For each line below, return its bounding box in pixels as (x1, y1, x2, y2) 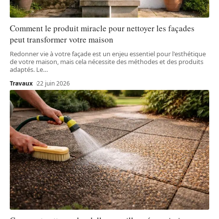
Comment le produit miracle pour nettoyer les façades (10, 22, 195, 34)
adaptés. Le (10, 65, 43, 74)
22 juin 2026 (37, 79, 70, 88)
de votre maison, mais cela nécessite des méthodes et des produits (10, 57, 203, 66)
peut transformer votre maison (10, 34, 113, 45)
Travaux (10, 79, 33, 88)
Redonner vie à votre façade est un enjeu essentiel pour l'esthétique (10, 49, 206, 59)
